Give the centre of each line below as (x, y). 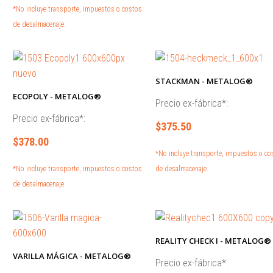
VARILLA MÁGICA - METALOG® (72, 256)
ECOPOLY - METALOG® (57, 96)
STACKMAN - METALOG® (204, 81)
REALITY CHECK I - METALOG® (213, 241)
